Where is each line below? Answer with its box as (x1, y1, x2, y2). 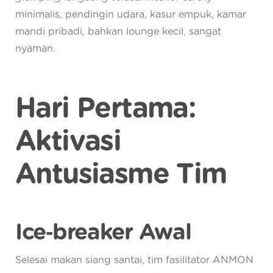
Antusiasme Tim (15, 160, 227, 189)
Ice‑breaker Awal (15, 221, 191, 244)
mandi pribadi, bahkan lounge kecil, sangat (15, 27, 221, 37)
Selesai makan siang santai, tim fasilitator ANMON (15, 255, 253, 266)
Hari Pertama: (15, 94, 196, 123)
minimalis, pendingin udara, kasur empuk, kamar (15, 10, 246, 20)
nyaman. (15, 44, 58, 54)
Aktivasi (15, 127, 121, 156)
